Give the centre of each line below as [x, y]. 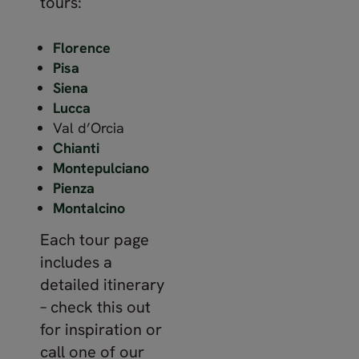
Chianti [76, 148]
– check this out [95, 307]
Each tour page [95, 239]
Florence [82, 48]
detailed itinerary [102, 284]
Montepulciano [101, 168]
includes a [76, 262]
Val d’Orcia [89, 128]
